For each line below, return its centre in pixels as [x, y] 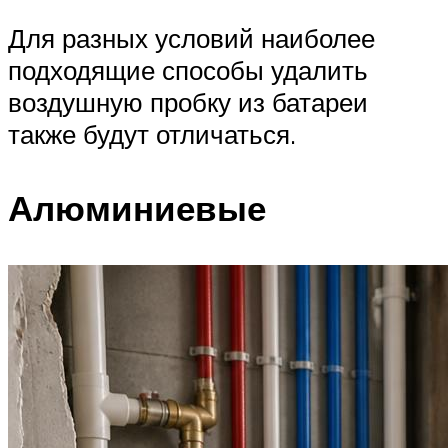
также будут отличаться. [152, 134]
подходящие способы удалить [188, 70]
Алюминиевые [137, 207]
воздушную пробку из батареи [188, 102]
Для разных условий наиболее [191, 38]
